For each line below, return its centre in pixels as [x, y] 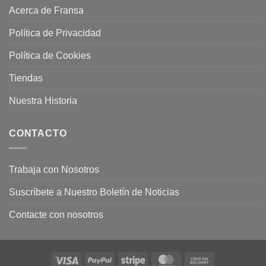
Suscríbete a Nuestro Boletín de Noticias [94, 192]
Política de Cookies [50, 56]
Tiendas [26, 78]
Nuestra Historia [44, 101]
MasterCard [200, 260]
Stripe [155, 260]
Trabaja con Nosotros [54, 169]
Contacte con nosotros [56, 214]
